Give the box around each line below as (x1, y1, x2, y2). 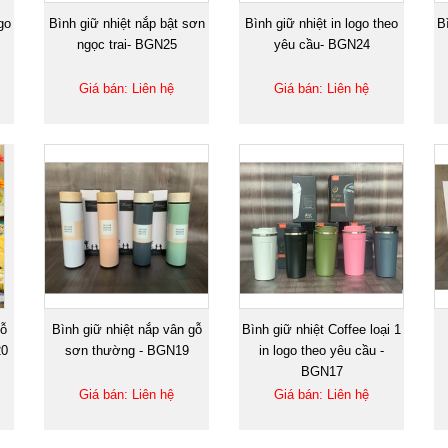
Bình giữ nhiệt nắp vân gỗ (51, 321, 202, 337)
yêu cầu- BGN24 (273, 36, 370, 52)
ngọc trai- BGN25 (76, 36, 177, 52)
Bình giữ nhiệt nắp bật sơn (48, 15, 205, 31)
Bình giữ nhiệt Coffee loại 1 (242, 321, 401, 337)
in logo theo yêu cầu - (259, 342, 384, 358)
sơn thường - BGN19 (64, 342, 189, 358)
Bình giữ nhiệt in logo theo (245, 15, 398, 31)
